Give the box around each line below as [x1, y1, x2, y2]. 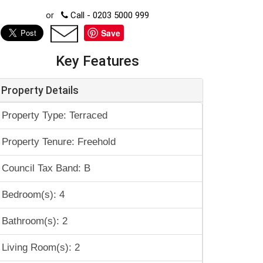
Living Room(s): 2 [2, 242, 80, 253]
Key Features [56, 53, 139, 69]
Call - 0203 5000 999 [68, 10, 149, 21]
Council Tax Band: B [2, 163, 90, 174]
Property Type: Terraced [2, 110, 107, 121]
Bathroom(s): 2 [2, 215, 68, 227]
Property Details [1, 84, 79, 96]
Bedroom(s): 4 [2, 189, 65, 200]
